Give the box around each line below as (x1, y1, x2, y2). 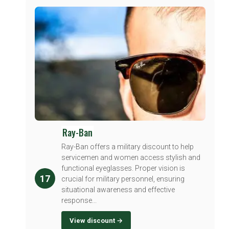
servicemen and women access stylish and (61, 153, 200, 162)
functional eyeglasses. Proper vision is (61, 164, 185, 173)
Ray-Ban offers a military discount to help (61, 143, 194, 151)
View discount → (70, 217, 123, 225)
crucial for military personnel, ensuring (61, 175, 185, 184)
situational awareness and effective (61, 186, 175, 194)
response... (61, 196, 97, 205)
